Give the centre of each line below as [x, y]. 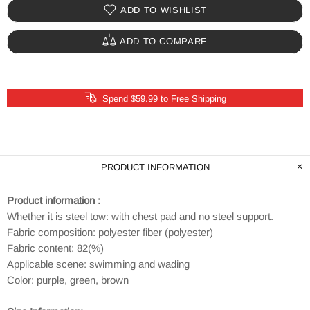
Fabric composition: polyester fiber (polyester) [110, 232]
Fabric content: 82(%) [55, 248]
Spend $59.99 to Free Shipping [164, 98]
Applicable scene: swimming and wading [98, 264]
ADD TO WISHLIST [164, 10]
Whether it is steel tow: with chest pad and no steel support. [140, 216]
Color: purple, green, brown [68, 280]
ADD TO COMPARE [164, 42]
